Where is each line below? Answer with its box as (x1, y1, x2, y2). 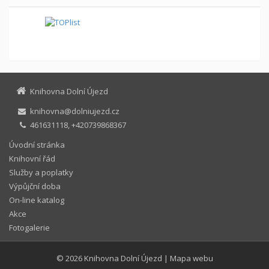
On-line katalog (9, 194, 64, 205)
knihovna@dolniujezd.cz (28, 105, 119, 116)
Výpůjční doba (9, 180, 61, 192)
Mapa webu (169, 253, 213, 264)
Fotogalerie (9, 222, 50, 233)
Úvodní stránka (9, 139, 65, 150)
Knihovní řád (9, 153, 55, 164)
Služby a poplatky (9, 166, 73, 178)
